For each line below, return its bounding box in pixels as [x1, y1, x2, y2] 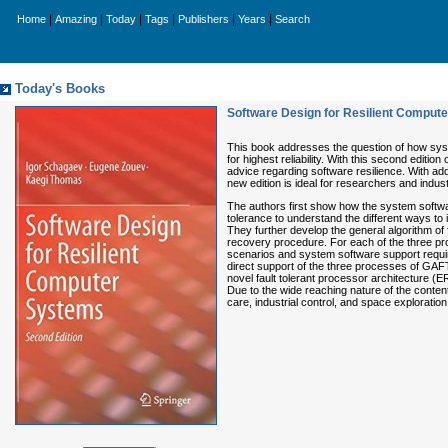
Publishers [178, 13, 229, 25]
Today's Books [15, 82, 105, 96]
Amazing [55, 13, 97, 25]
